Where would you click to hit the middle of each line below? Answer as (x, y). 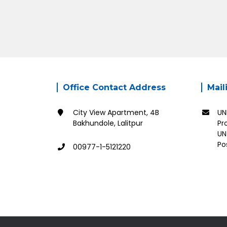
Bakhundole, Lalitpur (108, 123)
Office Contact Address (114, 87)
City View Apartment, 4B (116, 112)
